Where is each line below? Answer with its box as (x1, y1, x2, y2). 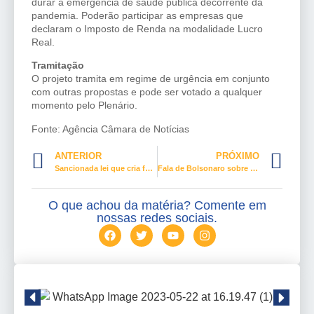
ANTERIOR (55, 151, 102, 162)
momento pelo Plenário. (32, 100, 137, 111)
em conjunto (212, 73, 270, 85)
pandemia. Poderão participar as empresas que (32, 9, 243, 21)
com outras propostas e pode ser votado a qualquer (32, 86, 262, 98)
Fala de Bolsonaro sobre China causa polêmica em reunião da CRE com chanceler (250, 164, 258, 173)
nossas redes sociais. (97, 211, 217, 226)
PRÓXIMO (216, 151, 259, 162)
